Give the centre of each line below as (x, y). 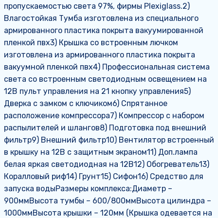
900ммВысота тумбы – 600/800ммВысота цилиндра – (108, 201)
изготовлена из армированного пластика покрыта (100, 55)
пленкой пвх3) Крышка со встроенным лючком (91, 43)
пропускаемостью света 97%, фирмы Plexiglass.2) (97, 6)
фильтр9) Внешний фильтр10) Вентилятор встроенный (109, 140)
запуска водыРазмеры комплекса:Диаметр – (88, 189)
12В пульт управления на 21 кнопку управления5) (97, 91)
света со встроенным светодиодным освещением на (105, 79)
